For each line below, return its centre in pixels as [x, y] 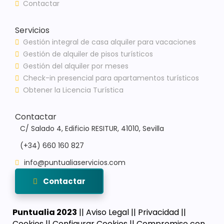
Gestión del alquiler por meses [76, 66]
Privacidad [158, 212]
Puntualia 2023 [45, 212]
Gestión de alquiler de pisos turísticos [88, 54]
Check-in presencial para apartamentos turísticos [111, 78]
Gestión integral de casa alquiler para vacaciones [109, 42]
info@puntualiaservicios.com [75, 163]
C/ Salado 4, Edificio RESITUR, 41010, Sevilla [92, 129]
